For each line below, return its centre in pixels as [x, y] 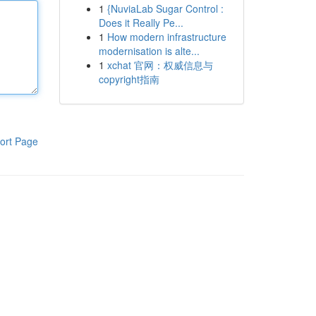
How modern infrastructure [166, 37]
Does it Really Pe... [141, 23]
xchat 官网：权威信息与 [160, 65]
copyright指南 [129, 79]
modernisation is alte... [149, 51]
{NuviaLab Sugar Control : [165, 8]
